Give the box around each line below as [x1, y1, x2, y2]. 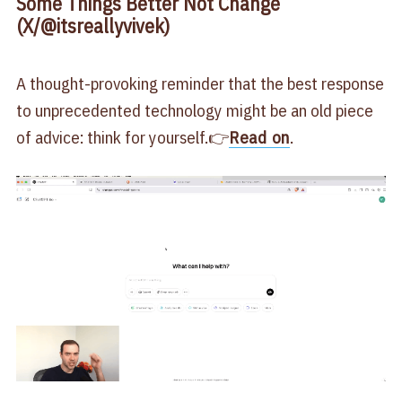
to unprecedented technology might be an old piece [15, 99, 373, 121]
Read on [228, 126, 291, 148]
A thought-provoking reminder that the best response [15, 72, 384, 94]
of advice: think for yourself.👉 [15, 126, 229, 148]
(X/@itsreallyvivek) [15, 13, 170, 39]
